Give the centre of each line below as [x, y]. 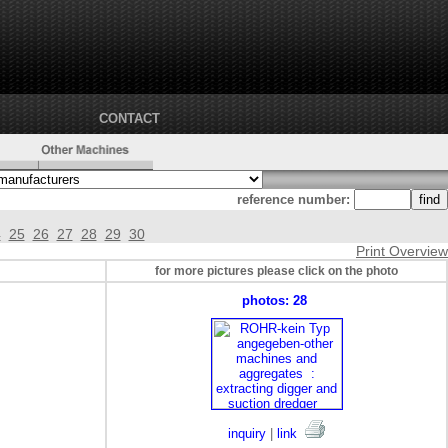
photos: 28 [276, 300]
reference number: [293, 199]
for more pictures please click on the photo [276, 271]
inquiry [247, 433]
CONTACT [129, 118]
